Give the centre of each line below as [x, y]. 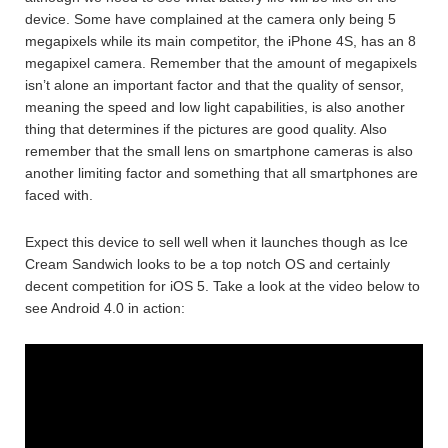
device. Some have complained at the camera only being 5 [210, 18]
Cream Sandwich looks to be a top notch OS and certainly [207, 263]
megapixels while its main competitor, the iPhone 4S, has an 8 [220, 40]
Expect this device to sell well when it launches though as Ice [216, 241]
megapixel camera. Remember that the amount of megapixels [221, 62]
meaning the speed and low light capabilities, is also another [215, 106]
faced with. [59, 194]
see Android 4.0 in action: [105, 307]
